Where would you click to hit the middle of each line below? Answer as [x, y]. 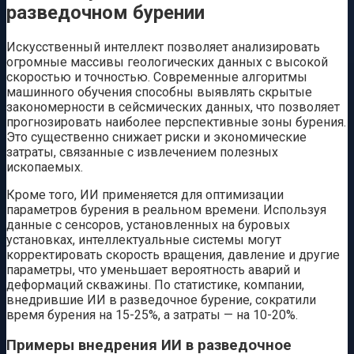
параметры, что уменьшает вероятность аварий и [153, 269]
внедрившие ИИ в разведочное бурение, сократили [161, 299]
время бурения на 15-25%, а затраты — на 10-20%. [152, 314]
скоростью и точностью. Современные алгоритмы [157, 77]
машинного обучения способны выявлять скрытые [159, 92]
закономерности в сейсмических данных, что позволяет [173, 107]
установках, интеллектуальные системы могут [144, 239]
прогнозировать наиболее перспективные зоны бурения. [176, 122]
